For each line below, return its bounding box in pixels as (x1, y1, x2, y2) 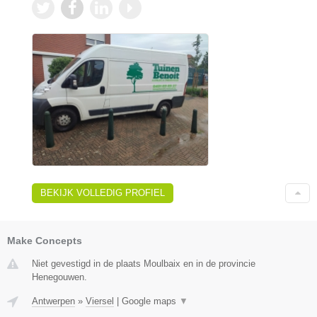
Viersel (86, 295, 114, 306)
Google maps (122, 295, 179, 306)
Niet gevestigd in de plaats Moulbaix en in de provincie (32, 258, 255, 269)
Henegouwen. (32, 271, 87, 282)
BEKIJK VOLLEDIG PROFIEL (40, 187, 165, 198)
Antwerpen (32, 295, 75, 306)
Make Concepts (7, 234, 82, 246)
